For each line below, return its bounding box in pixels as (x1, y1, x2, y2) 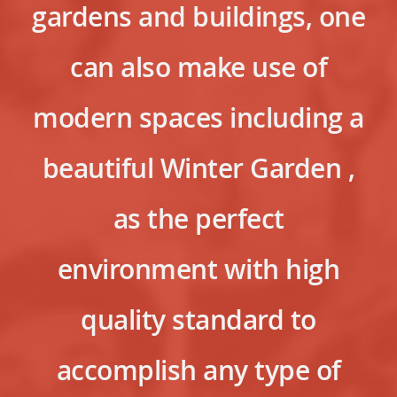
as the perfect (113, 201, 284, 237)
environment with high (57, 252, 340, 287)
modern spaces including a (33, 100, 364, 136)
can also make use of (70, 50, 327, 85)
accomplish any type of (56, 353, 341, 388)
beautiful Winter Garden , (42, 151, 355, 186)
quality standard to (81, 302, 316, 338)
